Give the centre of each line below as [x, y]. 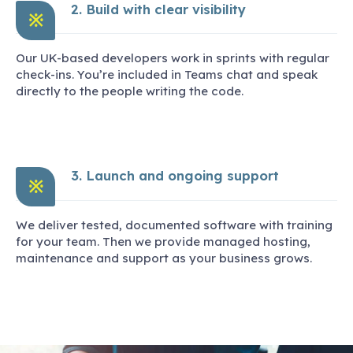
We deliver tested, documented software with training [174, 225]
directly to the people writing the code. [130, 91]
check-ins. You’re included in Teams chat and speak [167, 75]
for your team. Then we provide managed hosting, [163, 241]
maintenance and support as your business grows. [164, 258]
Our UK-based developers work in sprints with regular [173, 58]
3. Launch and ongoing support [175, 176]
